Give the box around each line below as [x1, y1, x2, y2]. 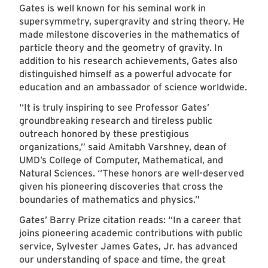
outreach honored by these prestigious [19, 128, 189, 140]
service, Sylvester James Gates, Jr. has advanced [19, 240, 237, 252]
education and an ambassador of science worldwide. [19, 81, 247, 93]
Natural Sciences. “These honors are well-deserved [19, 167, 244, 179]
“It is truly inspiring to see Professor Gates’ [19, 102, 209, 114]
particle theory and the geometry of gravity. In [19, 42, 223, 54]
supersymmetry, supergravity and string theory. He [19, 16, 245, 28]
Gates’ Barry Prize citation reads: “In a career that [19, 214, 241, 226]
